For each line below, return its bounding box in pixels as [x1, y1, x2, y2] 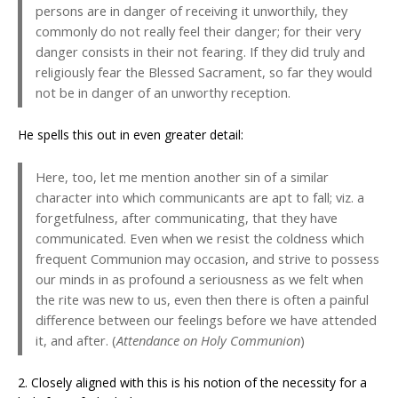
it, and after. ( [36, 331, 116, 350]
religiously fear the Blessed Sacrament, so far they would [36, 63, 372, 82]
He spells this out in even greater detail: [18, 126, 243, 144]
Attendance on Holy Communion [116, 331, 300, 350]
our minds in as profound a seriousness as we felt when [36, 270, 363, 289]
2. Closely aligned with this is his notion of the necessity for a [18, 374, 367, 392]
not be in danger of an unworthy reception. [36, 84, 291, 102]
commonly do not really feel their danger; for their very [36, 22, 361, 41]
